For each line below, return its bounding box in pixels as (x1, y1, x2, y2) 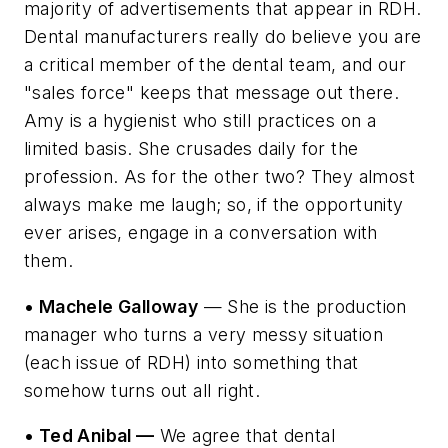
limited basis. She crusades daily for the (24, 138, 359, 160)
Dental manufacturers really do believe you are (24, 26, 422, 48)
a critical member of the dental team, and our (24, 54, 406, 76)
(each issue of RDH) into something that (24, 351, 359, 373)
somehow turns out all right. (24, 379, 261, 401)
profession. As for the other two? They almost (24, 166, 415, 188)
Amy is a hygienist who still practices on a (24, 110, 377, 132)
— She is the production (198, 295, 407, 317)
